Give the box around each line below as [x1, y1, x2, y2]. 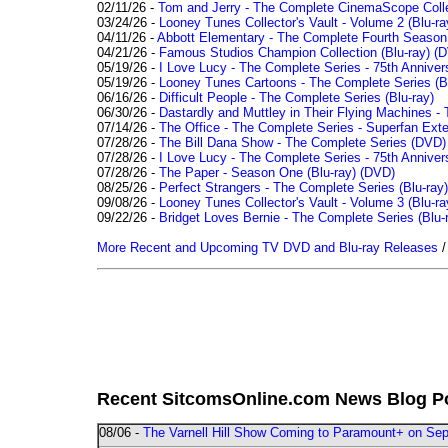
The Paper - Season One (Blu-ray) [159, 164, 356, 180]
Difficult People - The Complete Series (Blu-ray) [159, 89, 434, 105]
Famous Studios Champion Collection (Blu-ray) [159, 44, 430, 60]
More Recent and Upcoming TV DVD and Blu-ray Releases [97, 239, 438, 255]
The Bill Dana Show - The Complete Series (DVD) [159, 134, 446, 150]
